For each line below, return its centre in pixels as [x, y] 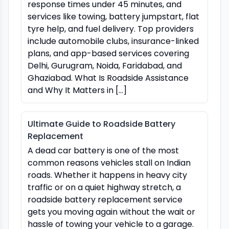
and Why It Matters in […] [77, 90]
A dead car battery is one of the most [103, 150]
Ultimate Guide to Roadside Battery [101, 124]
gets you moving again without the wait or [111, 212]
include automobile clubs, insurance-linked [113, 41]
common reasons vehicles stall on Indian [109, 163]
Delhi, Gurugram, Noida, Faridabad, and [105, 65]
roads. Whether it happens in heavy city [107, 175]
